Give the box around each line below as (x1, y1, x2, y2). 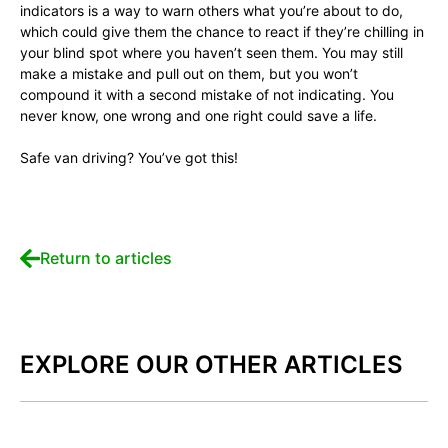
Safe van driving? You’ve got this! (20, 149, 238, 166)
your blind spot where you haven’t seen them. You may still (20, 44, 403, 61)
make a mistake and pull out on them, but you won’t (20, 65, 358, 82)
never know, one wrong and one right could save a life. (20, 107, 377, 124)
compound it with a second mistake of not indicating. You (20, 86, 394, 103)
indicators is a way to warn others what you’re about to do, (20, 2, 403, 19)
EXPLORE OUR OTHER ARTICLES (20, 350, 403, 379)
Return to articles (40, 248, 173, 268)
